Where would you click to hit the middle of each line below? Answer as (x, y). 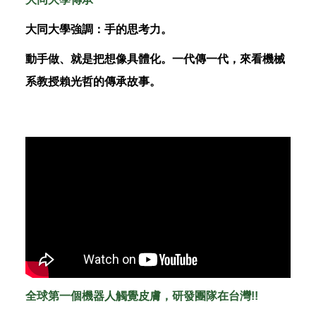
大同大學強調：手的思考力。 (98, 30)
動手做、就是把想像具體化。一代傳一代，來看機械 (155, 59)
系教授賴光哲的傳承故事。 (93, 82)
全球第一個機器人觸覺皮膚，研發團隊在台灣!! (141, 296)
